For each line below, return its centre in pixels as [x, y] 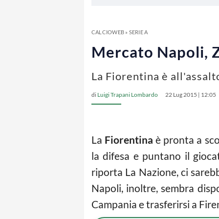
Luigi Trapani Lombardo [128, 95]
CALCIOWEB [108, 32]
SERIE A [138, 32]
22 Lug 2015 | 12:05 [191, 95]
